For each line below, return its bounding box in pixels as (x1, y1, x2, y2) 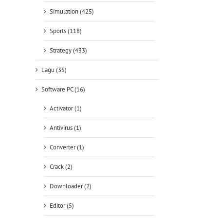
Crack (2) (50, 163, 73, 171)
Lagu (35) (41, 66, 67, 74)
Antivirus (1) (50, 124, 81, 132)
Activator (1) (50, 104, 82, 113)
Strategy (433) (50, 46, 87, 55)
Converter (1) (50, 143, 84, 152)
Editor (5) (50, 201, 74, 210)
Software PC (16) (41, 85, 85, 94)
